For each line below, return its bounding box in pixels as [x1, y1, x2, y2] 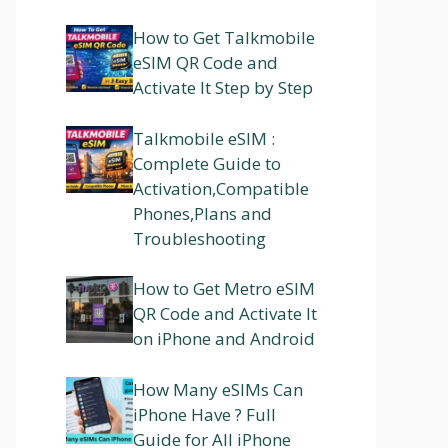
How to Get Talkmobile [133, 26, 315, 50]
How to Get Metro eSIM [133, 277, 315, 301]
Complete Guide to [133, 151, 281, 175]
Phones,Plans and [133, 201, 272, 225]
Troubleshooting [133, 226, 266, 250]
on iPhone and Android [133, 327, 315, 351]
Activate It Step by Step [133, 76, 313, 100]
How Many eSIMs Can [133, 377, 303, 401]
